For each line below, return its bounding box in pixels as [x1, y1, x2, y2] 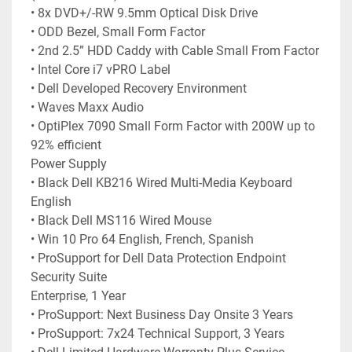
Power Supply [31, 156, 107, 172]
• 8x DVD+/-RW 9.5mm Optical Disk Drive [31, 5, 258, 21]
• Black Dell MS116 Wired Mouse [31, 213, 211, 229]
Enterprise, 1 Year [31, 288, 126, 304]
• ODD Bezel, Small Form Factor [31, 24, 205, 40]
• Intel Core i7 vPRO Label [31, 62, 170, 78]
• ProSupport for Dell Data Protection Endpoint [31, 251, 286, 266]
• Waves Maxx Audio [31, 100, 144, 115]
